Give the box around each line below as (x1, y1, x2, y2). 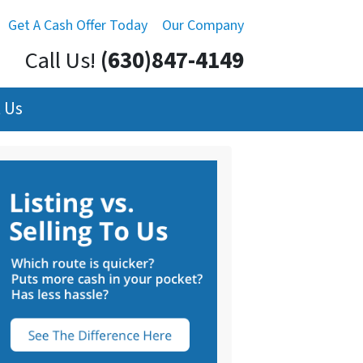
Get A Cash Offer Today (8, 15, 147, 36)
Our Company (162, 15, 244, 36)
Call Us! (25, 45, 96, 78)
